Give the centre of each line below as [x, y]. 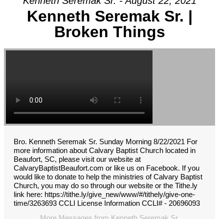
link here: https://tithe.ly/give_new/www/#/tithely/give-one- [104, 195]
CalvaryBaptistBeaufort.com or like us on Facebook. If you [107, 168]
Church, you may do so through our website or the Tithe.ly [106, 186]
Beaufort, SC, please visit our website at [77, 159]
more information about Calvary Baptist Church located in [105, 151]
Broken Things [109, 32]
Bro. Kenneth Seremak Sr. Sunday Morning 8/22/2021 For [106, 142]
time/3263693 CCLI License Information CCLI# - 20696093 [107, 203]
